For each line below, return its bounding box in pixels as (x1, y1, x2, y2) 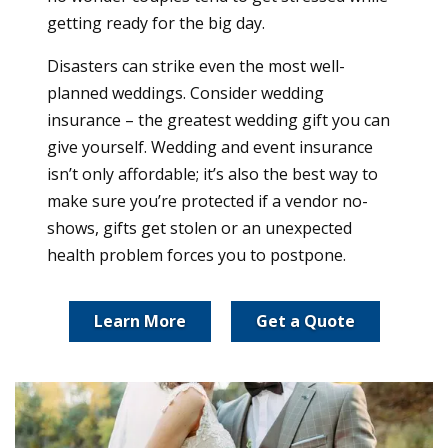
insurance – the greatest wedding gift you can (47, 108, 390, 131)
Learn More (93, 309, 186, 332)
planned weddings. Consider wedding (47, 81, 324, 104)
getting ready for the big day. (47, 11, 265, 34)
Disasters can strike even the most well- (47, 54, 345, 77)
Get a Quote (255, 309, 355, 332)
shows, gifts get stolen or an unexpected (47, 216, 352, 239)
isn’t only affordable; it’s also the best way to (47, 162, 378, 185)
